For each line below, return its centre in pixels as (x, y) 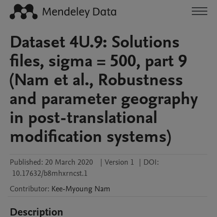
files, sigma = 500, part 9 (98, 61)
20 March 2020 (69, 162)
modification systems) (90, 137)
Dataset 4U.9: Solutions (95, 42)
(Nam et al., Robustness (96, 80)
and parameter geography (104, 99)
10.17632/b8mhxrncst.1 (50, 173)
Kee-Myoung (72, 189)
